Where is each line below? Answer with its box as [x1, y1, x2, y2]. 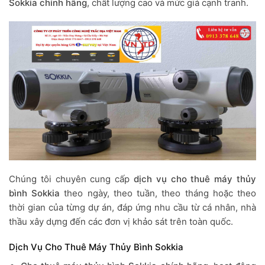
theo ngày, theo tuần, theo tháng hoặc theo [64, 187, 257, 199]
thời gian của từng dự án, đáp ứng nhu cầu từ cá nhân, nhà [9, 201, 256, 213]
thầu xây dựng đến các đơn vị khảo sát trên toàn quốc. [9, 215, 233, 227]
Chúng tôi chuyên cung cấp [9, 173, 134, 185]
